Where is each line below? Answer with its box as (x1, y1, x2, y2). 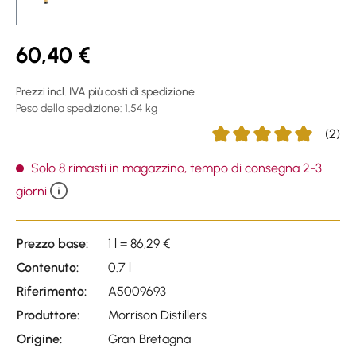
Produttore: (17, 307, 79, 323)
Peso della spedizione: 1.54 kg (16, 101, 157, 115)
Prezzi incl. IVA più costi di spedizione (16, 84, 195, 99)
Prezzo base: (17, 235, 88, 251)
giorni (16, 183, 50, 199)
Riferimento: (17, 283, 87, 299)
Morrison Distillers (108, 307, 207, 323)
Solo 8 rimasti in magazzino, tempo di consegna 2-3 (28, 160, 322, 176)
